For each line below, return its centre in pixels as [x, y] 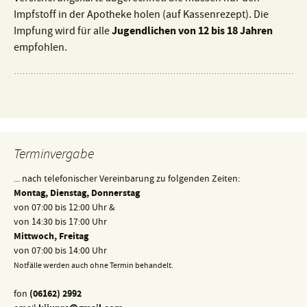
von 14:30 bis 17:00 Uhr [60, 223]
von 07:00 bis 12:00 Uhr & [64, 208]
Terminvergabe [54, 156]
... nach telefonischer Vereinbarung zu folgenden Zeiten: [127, 180]
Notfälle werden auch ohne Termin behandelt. [94, 266]
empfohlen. [40, 49]
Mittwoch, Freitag [51, 237]
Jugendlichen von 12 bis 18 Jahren [192, 32]
